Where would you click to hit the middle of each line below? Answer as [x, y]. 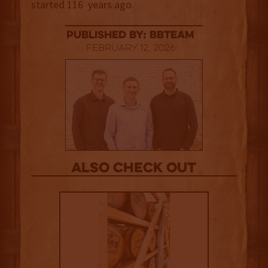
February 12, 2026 [130, 49]
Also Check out [134, 169]
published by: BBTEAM [131, 36]
